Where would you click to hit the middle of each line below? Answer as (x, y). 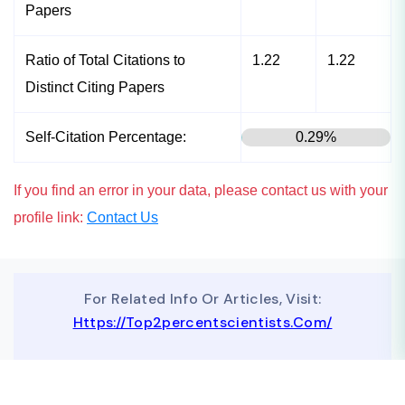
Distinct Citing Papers (95, 87)
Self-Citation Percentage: (106, 137)
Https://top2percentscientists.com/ (202, 322)
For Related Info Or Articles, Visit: (202, 298)
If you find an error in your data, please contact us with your (201, 190)
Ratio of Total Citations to (105, 60)
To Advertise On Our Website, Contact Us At (202, 374)
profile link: (50, 217)
